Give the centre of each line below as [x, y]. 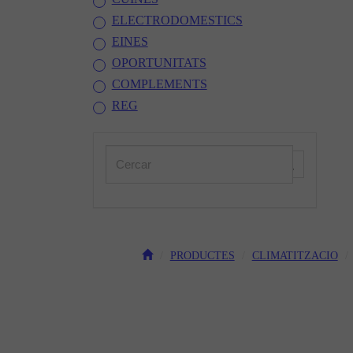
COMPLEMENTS [159, 84]
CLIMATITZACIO [295, 255]
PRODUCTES [202, 255]
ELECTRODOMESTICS [177, 20]
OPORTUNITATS [159, 63]
